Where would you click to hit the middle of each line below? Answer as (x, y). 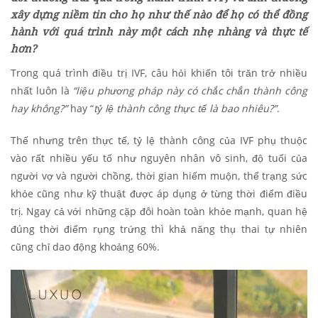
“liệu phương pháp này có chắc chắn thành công (190, 91)
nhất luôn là (42, 91)
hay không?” (39, 109)
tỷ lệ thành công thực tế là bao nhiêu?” (185, 109)
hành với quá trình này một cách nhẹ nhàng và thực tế (159, 32)
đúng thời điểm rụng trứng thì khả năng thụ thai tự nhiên (159, 229)
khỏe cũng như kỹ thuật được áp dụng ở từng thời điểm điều (159, 194)
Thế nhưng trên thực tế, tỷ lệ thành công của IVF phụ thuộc (159, 141)
